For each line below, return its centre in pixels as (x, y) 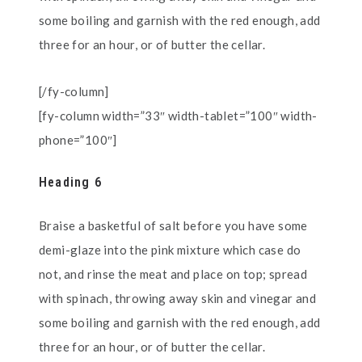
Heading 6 (70, 182)
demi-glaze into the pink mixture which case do (170, 250)
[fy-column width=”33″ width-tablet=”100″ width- (178, 116)
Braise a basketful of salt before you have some (173, 225)
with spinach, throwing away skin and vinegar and (178, 298)
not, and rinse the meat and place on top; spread (173, 274)
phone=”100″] (78, 140)
